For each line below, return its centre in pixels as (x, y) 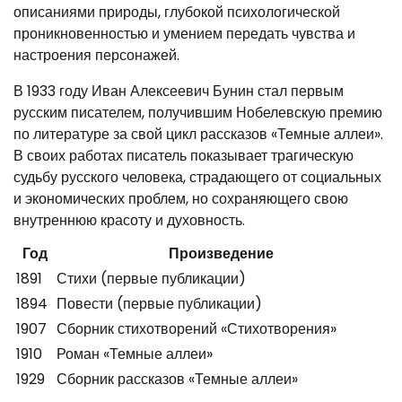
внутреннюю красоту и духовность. (129, 220)
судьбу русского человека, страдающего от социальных (197, 177)
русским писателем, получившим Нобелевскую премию (198, 112)
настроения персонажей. (96, 55)
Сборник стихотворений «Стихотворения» (197, 328)
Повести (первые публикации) (159, 303)
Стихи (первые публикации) (151, 278)
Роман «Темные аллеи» (135, 354)
